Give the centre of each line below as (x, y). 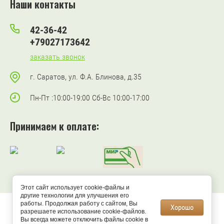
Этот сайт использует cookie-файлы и (75, 187)
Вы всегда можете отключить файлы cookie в (84, 219)
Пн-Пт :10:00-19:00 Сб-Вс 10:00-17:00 (90, 98)
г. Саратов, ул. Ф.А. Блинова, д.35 (86, 77)
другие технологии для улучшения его (75, 195)
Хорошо (182, 207)
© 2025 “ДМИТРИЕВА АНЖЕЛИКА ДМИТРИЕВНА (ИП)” (112, 212)
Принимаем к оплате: (54, 126)
